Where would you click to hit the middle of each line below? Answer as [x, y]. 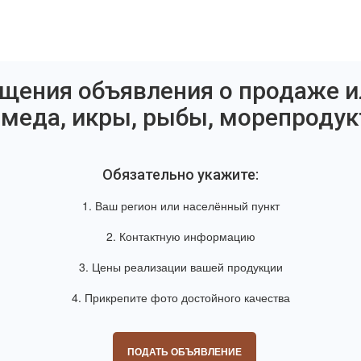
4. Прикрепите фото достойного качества [180, 298]
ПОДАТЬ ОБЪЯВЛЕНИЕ [185, 352]
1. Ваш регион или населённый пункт [180, 206]
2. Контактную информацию [180, 237]
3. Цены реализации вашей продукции [180, 267]
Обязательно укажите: [180, 175]
